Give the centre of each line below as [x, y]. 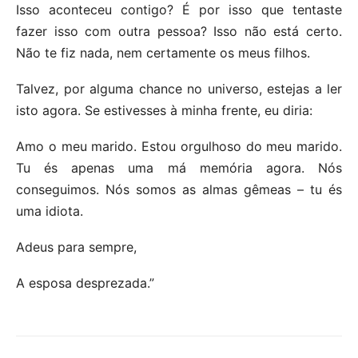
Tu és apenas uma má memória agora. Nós [179, 167]
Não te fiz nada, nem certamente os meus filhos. [163, 52]
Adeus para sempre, [76, 247]
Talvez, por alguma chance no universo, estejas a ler [179, 88]
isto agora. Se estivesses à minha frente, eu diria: [164, 110]
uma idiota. [50, 211]
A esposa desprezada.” [85, 282]
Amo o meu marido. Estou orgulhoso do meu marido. [179, 146]
